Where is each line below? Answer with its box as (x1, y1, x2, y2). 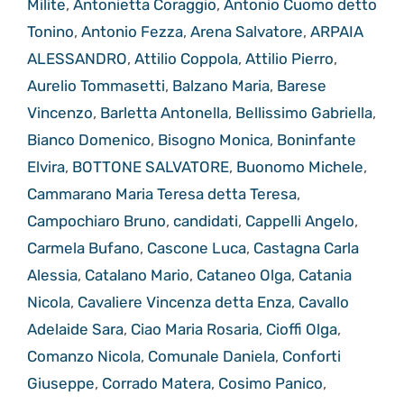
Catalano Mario (85, 266, 189, 285)
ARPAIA (310, 23, 363, 41)
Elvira (27, 158, 65, 177)
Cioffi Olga (266, 320, 337, 339)
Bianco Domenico (27, 131, 151, 150)
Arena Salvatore (190, 23, 303, 41)
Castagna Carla (253, 239, 359, 258)
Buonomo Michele (236, 158, 363, 177)
